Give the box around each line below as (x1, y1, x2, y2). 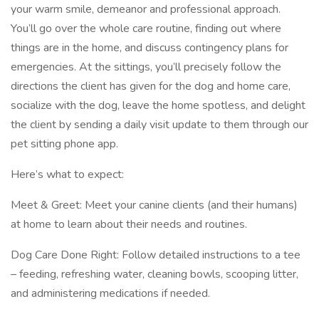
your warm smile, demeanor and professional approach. (11, 1, 281, 17)
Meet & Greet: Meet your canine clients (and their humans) (11, 197, 298, 213)
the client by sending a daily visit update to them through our (11, 117, 308, 132)
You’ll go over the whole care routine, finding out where (11, 21, 281, 36)
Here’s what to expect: (11, 167, 127, 182)
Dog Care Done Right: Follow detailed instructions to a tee (11, 247, 300, 263)
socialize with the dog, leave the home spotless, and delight (11, 98, 305, 113)
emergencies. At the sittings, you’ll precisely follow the (11, 59, 281, 75)
